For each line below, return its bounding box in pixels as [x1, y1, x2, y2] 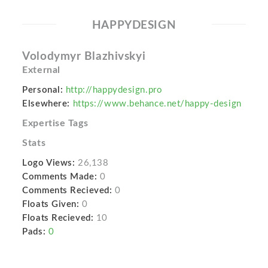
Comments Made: [22, 172, 98, 181]
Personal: [22, 86, 63, 95]
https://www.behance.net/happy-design [72, 99, 242, 108]
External [22, 65, 60, 75]
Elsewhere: [22, 99, 70, 108]
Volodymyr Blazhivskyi [22, 51, 146, 62]
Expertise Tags [22, 118, 89, 128]
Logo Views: [22, 159, 75, 167]
